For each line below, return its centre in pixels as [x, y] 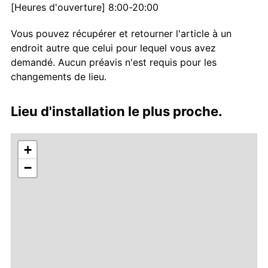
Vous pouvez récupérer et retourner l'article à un [121, 34]
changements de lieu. [59, 77]
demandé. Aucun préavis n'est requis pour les [114, 63]
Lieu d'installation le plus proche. [117, 112]
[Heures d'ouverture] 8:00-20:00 [85, 7]
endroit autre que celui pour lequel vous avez [113, 48]
